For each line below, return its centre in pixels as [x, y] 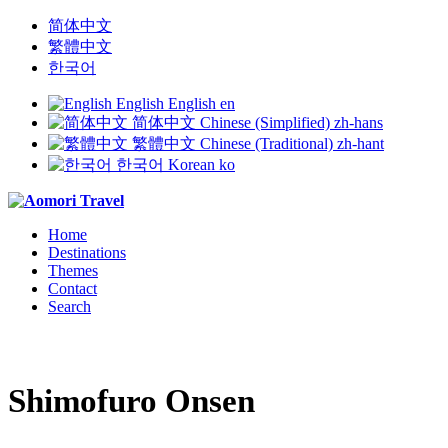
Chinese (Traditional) [266, 143]
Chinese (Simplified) [265, 122]
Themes [73, 270]
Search [69, 306]
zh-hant [360, 143]
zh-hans [358, 122]
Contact [72, 288]
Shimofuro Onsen [131, 400]
